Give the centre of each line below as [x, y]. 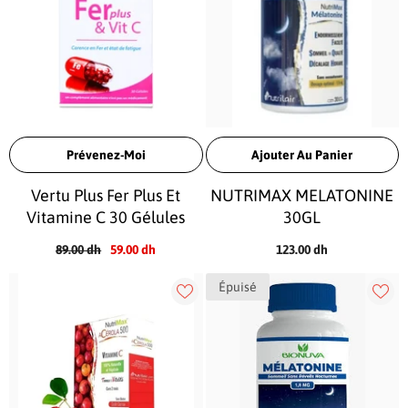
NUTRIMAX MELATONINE [302, 195]
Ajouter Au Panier [302, 155]
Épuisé [237, 287]
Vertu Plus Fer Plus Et [106, 195]
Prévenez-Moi [106, 155]
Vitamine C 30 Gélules [106, 217]
